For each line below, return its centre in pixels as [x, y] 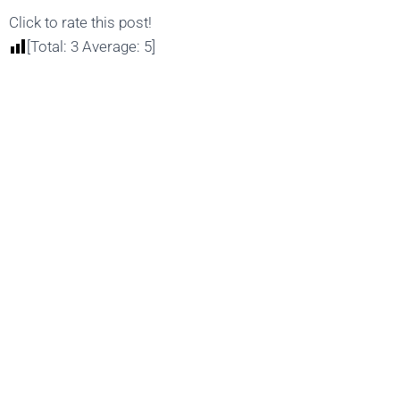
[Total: [49, 47]
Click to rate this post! [80, 23]
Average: [111, 47]
